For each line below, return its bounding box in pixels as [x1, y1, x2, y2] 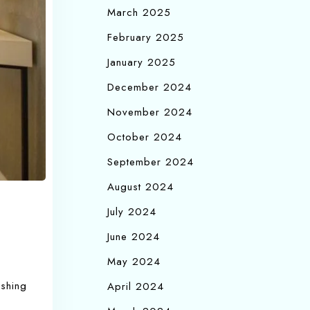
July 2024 [107, 204, 156, 219]
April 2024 [107, 279, 164, 294]
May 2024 [107, 254, 161, 269]
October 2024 [107, 129, 182, 145]
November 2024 [107, 104, 192, 120]
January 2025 [107, 55, 176, 70]
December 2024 [107, 80, 192, 95]
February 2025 [107, 30, 184, 45]
